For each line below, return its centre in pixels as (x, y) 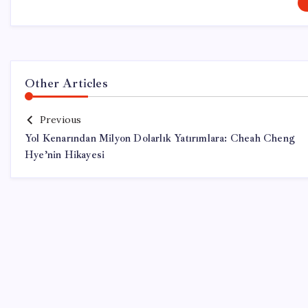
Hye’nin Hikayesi (65, 155)
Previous (60, 120)
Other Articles (66, 83)
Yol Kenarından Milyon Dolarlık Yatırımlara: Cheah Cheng (160, 139)
